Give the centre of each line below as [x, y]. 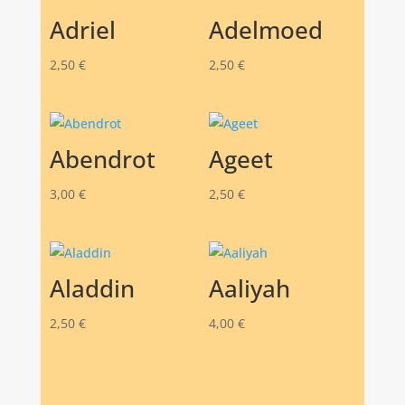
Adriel [82, 29]
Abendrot [102, 159]
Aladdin [92, 288]
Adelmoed [265, 29]
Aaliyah [249, 288]
